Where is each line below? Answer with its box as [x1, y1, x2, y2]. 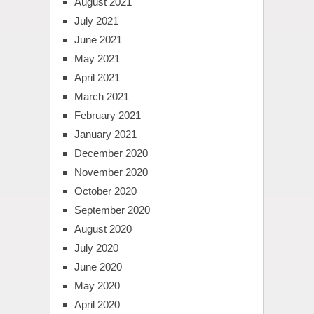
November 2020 [74, 166, 148, 179]
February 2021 [74, 109, 141, 122]
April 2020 [74, 299, 120, 311]
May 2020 [74, 280, 120, 292]
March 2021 [74, 90, 129, 103]
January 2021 [74, 128, 137, 141]
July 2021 [74, 15, 118, 27]
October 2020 [74, 185, 137, 198]
